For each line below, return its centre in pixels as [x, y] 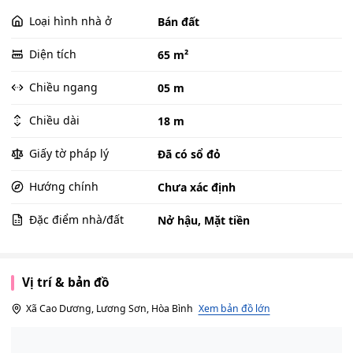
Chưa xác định [197, 187]
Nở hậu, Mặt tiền [204, 220]
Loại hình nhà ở [71, 21]
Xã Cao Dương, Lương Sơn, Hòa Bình [109, 308]
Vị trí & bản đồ [65, 282]
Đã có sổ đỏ [189, 154]
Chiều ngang [63, 87]
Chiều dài [54, 121]
